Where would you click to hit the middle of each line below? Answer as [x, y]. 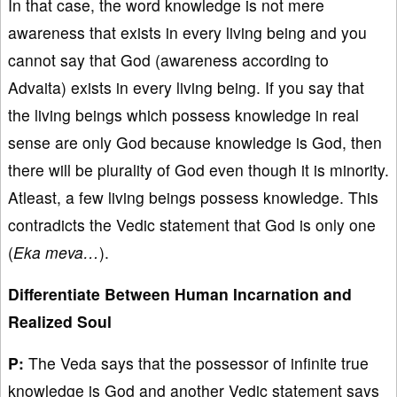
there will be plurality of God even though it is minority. [198, 169]
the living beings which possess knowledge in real [183, 114]
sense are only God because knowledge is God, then [195, 142]
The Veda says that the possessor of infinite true [196, 362]
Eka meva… [56, 252]
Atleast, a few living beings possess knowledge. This [193, 197]
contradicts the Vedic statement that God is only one [192, 224]
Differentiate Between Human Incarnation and [180, 293]
